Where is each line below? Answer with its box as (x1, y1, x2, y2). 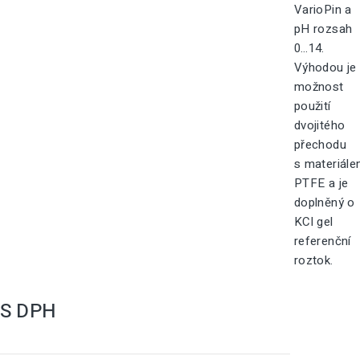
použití (293, 97, 331, 115)
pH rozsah (293, 20, 353, 38)
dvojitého (293, 117, 346, 134)
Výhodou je (293, 59, 357, 76)
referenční (293, 232, 351, 250)
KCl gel (293, 213, 333, 231)
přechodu (293, 136, 347, 153)
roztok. (293, 252, 333, 269)
